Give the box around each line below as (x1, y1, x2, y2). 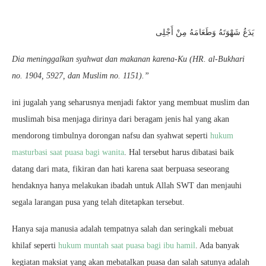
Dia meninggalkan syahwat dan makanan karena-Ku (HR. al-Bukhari (12, 55, 245, 64)
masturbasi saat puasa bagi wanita (12, 148, 124, 157)
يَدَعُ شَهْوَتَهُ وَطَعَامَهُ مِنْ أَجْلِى (156, 28, 254, 37)
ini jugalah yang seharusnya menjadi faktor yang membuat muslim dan (12, 98, 249, 107)
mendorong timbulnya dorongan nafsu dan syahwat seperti (12, 131, 210, 140)
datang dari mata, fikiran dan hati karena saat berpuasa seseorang (12, 164, 229, 173)
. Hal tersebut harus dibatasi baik (124, 148, 234, 157)
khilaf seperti (12, 241, 58, 250)
